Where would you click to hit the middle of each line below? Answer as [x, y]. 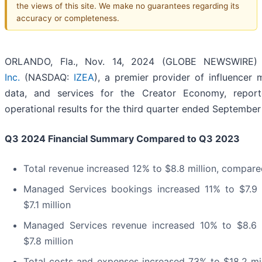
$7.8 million [48, 241]
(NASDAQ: [47, 77]
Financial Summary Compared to [122, 139]
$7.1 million [47, 205]
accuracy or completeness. [68, 18]
